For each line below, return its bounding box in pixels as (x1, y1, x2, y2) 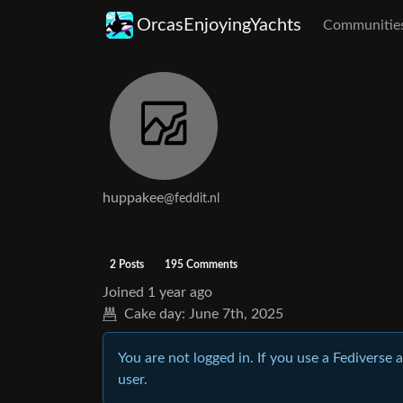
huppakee (103, 191, 164, 205)
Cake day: (124, 307, 185, 321)
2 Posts (109, 259, 144, 270)
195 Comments (165, 259, 238, 270)
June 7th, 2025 (189, 307, 283, 321)
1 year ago (148, 285, 212, 300)
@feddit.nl (164, 193, 219, 205)
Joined (103, 285, 144, 300)
